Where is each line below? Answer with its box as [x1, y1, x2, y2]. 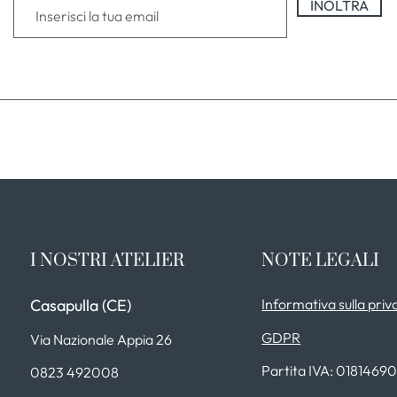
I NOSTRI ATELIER [29, 249, 184, 272]
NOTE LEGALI [261, 249, 380, 272]
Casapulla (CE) [29, 294, 131, 315]
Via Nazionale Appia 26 [29, 330, 172, 348]
